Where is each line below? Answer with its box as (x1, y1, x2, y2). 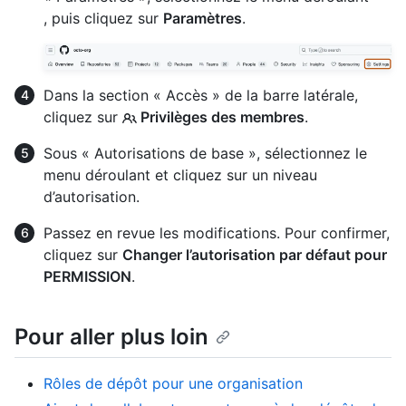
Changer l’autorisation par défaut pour (122, 245, 387, 264)
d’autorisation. (43, 187, 140, 206)
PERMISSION (43, 266, 131, 285)
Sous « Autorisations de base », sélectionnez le (43, 143, 367, 162)
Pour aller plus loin (14, 323, 208, 350)
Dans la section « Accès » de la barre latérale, (43, 85, 358, 104)
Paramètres (163, 9, 242, 28)
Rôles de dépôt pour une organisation (43, 373, 303, 392)
